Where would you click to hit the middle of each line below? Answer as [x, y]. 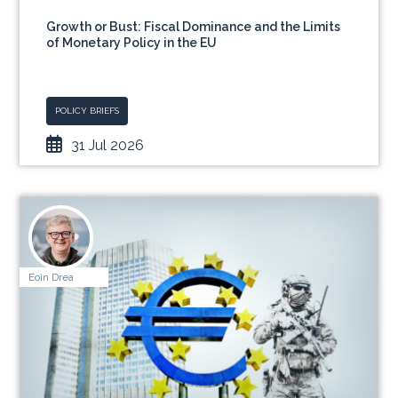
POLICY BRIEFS [88, 111]
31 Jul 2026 [108, 145]
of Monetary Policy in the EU [132, 43]
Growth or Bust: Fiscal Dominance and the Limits [194, 27]
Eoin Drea [52, 277]
